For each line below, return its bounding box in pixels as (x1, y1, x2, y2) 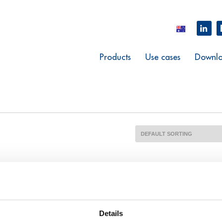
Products (99, 52, 131, 62)
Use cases (145, 52, 180, 62)
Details (99, 209, 123, 218)
